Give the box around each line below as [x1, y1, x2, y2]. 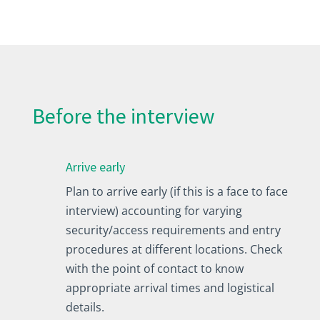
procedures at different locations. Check [65, 241, 282, 257]
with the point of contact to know [65, 260, 244, 276]
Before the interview [31, 101, 215, 129]
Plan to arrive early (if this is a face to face [65, 183, 288, 199]
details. [65, 299, 104, 315]
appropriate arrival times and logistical [65, 279, 274, 296]
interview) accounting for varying [65, 202, 242, 219]
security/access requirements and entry [65, 221, 281, 238]
